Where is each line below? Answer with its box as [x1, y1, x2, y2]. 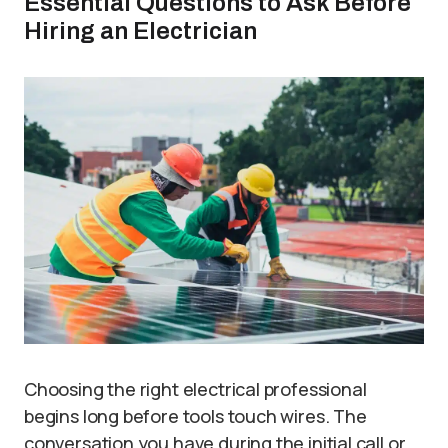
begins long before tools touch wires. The [24, 404, 367, 429]
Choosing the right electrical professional [24, 377, 367, 402]
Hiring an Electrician [24, 18, 257, 44]
